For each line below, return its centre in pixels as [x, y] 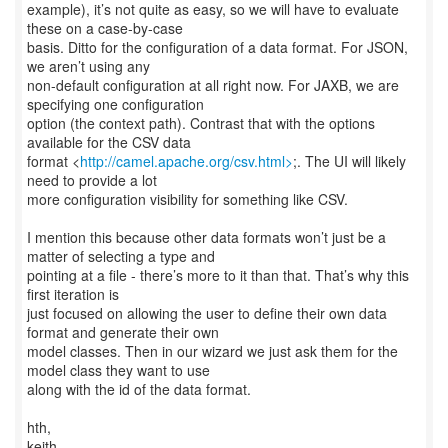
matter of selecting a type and [121, 256]
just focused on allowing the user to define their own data [207, 313]
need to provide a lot [92, 180]
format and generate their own [123, 332]
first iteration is [73, 294]
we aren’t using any [88, 66]
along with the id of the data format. [139, 389]
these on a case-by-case [105, 28]
